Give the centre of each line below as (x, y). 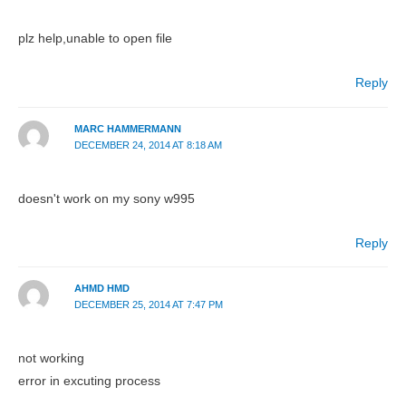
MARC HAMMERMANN (127, 128)
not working (51, 359)
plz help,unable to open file (95, 39)
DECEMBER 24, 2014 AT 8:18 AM (148, 145)
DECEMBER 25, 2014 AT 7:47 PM (148, 305)
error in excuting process (89, 382)
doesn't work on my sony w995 (106, 198)
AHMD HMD (101, 289)
